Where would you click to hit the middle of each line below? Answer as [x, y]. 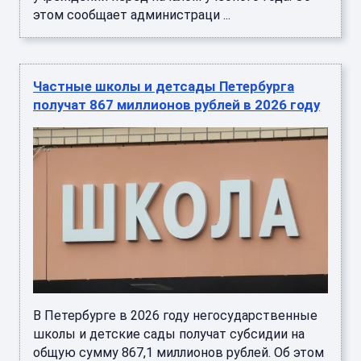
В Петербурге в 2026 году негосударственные [175, 316]
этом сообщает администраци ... [132, 15]
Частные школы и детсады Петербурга [164, 87]
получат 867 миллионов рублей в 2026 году [176, 105]
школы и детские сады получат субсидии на [169, 334]
